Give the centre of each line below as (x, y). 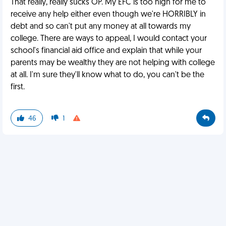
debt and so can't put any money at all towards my (101, 27)
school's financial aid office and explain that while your (106, 51)
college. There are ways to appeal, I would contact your (109, 39)
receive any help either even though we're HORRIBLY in (108, 15)
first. (18, 87)
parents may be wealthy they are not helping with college (113, 63)
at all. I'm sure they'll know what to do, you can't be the (107, 75)
